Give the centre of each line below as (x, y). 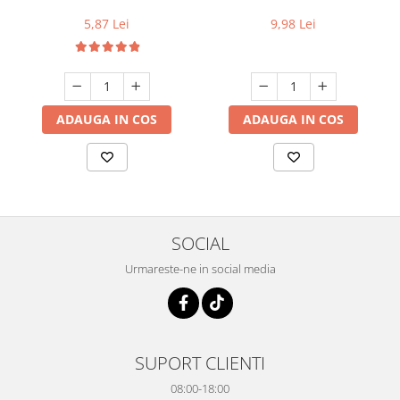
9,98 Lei (293, 23)
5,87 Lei (107, 23)
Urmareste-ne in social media (200, 268)
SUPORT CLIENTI (200, 362)
